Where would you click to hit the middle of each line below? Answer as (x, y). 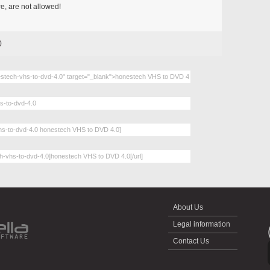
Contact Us (191, 241)
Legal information (202, 224)
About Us (188, 207)
